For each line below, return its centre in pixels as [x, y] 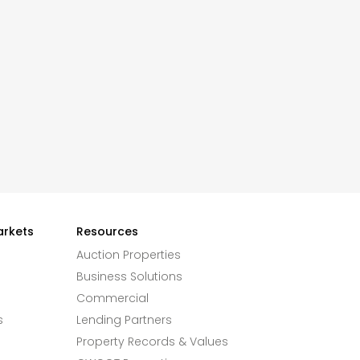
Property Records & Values [152, 342]
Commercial [112, 298]
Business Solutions [129, 276]
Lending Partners [124, 320]
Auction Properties [128, 255]
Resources [107, 231]
